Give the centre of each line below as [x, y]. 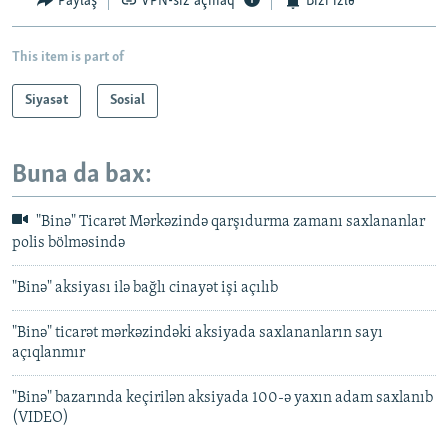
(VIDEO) [40, 417]
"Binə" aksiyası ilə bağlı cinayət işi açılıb [145, 287]
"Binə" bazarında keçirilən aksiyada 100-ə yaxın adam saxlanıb [222, 397]
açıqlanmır [48, 352]
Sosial [127, 100]
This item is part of [68, 57]
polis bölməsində [68, 242]
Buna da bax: [82, 175]
